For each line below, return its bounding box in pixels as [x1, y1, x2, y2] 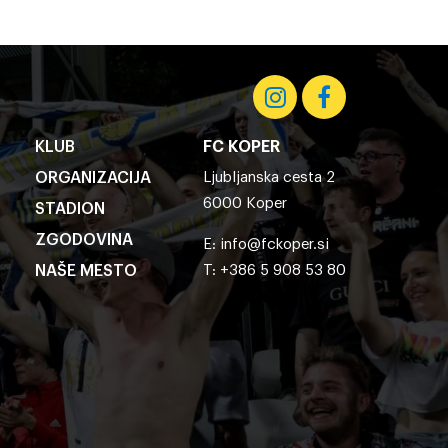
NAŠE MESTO [35, 263, 137, 279]
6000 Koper [203, 196, 287, 211]
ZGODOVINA [35, 232, 133, 248]
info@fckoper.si [220, 237, 329, 252]
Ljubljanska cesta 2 [203, 170, 335, 185]
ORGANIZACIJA [35, 170, 151, 186]
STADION [35, 201, 105, 217]
